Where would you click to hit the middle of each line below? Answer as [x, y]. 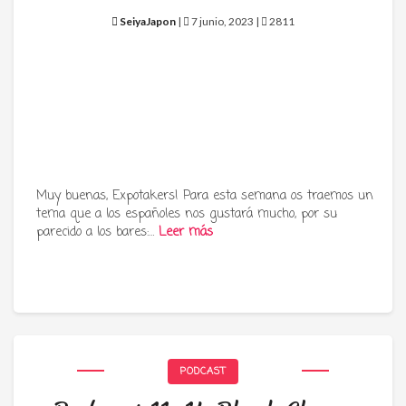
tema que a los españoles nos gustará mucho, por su [187, 214]
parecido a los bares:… [97, 232]
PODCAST [203, 372]
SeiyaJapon [148, 21]
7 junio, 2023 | [225, 21]
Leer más [186, 232]
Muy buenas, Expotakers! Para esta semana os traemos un [205, 196]
